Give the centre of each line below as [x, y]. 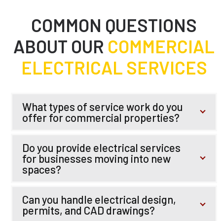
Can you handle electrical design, [99, 199]
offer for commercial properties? [101, 117]
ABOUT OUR [61, 46]
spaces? [42, 169]
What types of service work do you [103, 107]
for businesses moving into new [97, 158]
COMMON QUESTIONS [114, 25]
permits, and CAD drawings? [89, 210]
